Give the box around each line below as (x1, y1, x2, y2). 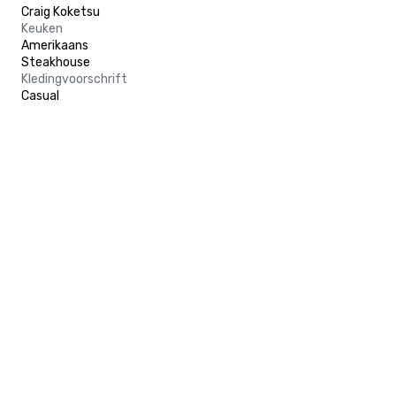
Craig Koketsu (21, 4, 100, 19)
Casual (21, 88, 59, 103)
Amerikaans (21, 38, 88, 53)
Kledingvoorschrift (21, 72, 127, 87)
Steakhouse (21, 55, 90, 70)
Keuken (21, 21, 63, 36)
